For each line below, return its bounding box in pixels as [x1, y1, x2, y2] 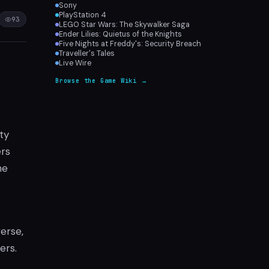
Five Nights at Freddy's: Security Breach [59, 39, 201, 49]
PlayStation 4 [59, 10, 106, 20]
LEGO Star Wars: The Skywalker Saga [59, 20, 190, 29]
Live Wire [59, 58, 91, 68]
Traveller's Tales [59, 49, 115, 58]
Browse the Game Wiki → [55, 77, 148, 85]
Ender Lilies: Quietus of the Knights [59, 29, 182, 39]
